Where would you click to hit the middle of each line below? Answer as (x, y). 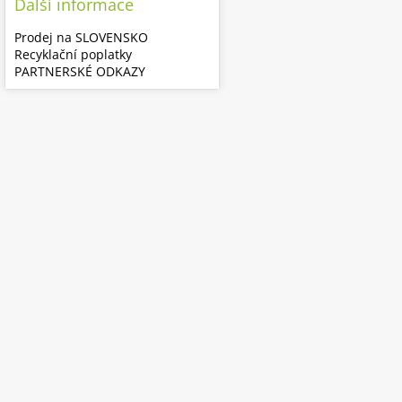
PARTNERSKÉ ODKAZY (80, 71)
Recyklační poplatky (73, 54)
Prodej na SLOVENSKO (81, 37)
